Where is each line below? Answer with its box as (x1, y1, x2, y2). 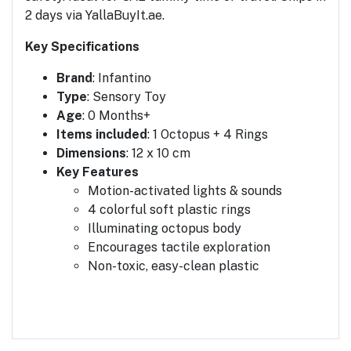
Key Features (56, 164, 139, 179)
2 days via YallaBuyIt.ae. (25, 7, 165, 23)
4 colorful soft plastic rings (88, 201, 251, 217)
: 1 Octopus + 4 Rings (147, 126, 268, 142)
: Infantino (92, 70, 151, 85)
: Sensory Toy (87, 89, 166, 104)
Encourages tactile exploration (88, 239, 270, 255)
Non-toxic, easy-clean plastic (88, 258, 259, 273)
